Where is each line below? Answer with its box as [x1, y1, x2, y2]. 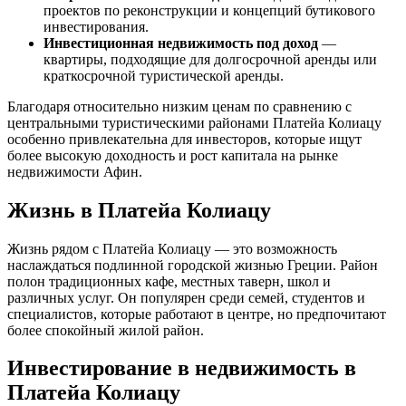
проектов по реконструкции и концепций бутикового [43, 2, 375, 18]
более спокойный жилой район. [7, 322, 204, 338]
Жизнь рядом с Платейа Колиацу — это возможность [7, 240, 337, 256]
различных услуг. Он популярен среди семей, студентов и [7, 289, 365, 305]
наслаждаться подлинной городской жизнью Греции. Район [7, 256, 378, 273]
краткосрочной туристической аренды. [43, 67, 284, 83]
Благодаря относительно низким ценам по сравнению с [7, 98, 352, 114]
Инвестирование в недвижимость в [7, 356, 356, 381]
